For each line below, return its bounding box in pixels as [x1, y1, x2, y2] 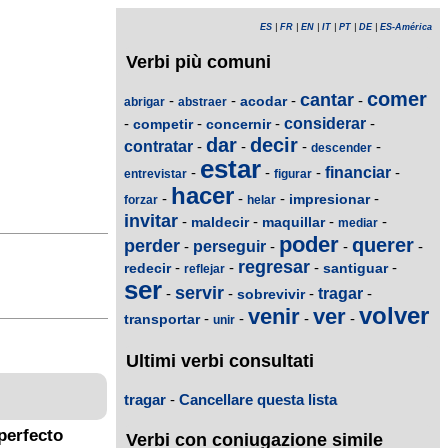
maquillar [262, 214, 325, 231]
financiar [325, 164, 391, 182]
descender [311, 141, 372, 156]
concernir [206, 116, 271, 133]
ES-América [380, 22, 432, 32]
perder [124, 236, 180, 257]
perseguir [193, 238, 266, 256]
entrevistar [124, 167, 187, 182]
